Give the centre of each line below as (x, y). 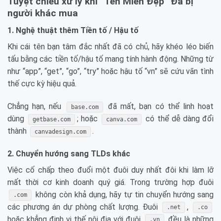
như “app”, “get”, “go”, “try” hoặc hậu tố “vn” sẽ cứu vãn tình (110, 71)
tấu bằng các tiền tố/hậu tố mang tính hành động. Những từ (110, 59)
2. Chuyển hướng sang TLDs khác (69, 153)
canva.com (122, 119)
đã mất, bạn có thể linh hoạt (159, 106)
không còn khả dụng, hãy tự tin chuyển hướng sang (123, 194)
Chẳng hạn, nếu (36, 106)
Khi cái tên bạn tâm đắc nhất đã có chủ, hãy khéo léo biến (110, 46)
